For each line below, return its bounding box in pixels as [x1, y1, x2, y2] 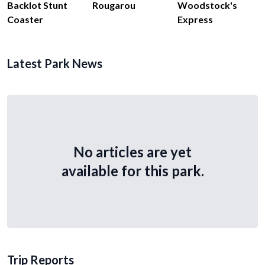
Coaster [7, 14, 43, 25]
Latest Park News [7, 56, 102, 71]
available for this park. [61, 162, 204, 180]
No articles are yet [73, 143, 192, 161]
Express [177, 14, 213, 25]
